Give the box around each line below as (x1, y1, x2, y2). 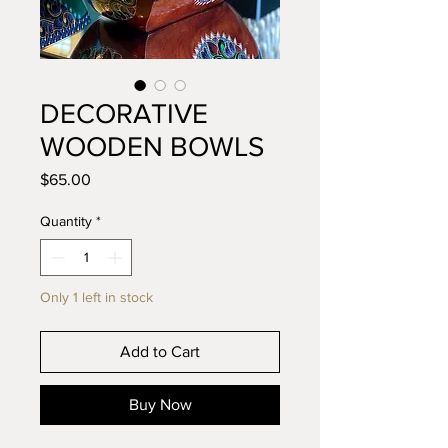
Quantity (40, 213, 92, 229)
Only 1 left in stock (40, 289, 153, 305)
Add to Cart (120, 343, 200, 360)
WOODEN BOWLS (40, 131, 264, 162)
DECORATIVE (40, 98, 208, 129)
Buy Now (128, 396, 192, 413)
